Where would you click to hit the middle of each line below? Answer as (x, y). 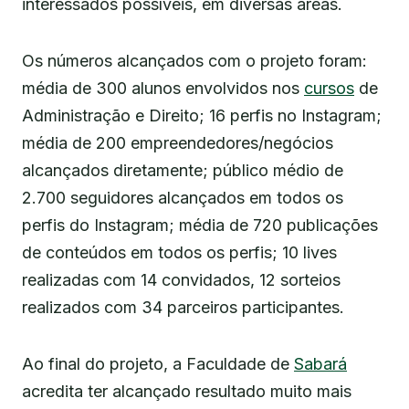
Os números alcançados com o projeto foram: (194, 61)
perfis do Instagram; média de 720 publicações (200, 225)
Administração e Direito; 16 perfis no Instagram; (202, 116)
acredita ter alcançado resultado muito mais (187, 392)
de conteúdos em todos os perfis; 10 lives (179, 253)
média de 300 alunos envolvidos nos (163, 89)
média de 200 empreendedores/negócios (178, 143)
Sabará (320, 364)
